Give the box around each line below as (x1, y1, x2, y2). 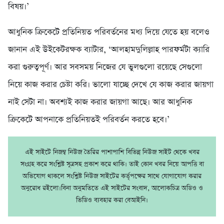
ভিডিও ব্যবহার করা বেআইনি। (76, 195, 148, 205)
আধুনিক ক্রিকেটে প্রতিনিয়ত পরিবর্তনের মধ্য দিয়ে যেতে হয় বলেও (8, 26, 209, 38)
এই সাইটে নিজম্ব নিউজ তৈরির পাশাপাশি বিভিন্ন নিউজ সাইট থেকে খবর (24, 147, 199, 157)
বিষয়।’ (8, 1, 29, 13)
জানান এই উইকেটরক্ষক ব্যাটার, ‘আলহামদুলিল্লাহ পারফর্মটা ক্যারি (8, 44, 209, 56)
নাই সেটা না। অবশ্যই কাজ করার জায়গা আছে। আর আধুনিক (8, 96, 192, 108)
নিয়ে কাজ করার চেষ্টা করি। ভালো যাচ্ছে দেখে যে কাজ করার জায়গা (8, 79, 213, 91)
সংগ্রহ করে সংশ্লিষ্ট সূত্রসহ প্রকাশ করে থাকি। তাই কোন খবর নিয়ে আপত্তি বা (20, 159, 204, 169)
